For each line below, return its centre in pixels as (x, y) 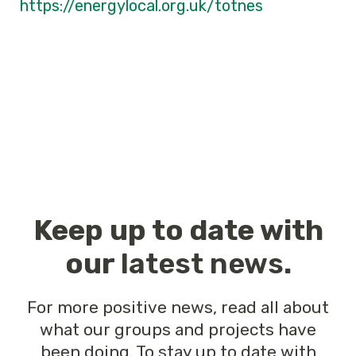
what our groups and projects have (178, 329)
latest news (202, 263)
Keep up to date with (178, 230)
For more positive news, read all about (178, 307)
